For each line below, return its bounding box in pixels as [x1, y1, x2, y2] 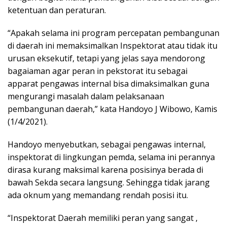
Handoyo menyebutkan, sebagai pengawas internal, [8, 139, 206, 150]
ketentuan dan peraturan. [8, 5, 106, 16]
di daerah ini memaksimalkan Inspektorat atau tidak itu [8, 40, 217, 51]
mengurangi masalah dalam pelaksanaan [8, 91, 164, 102]
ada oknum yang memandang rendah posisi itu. [8, 190, 188, 201]
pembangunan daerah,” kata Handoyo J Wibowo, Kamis [8, 103, 217, 115]
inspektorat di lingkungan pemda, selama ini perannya [8, 152, 215, 163]
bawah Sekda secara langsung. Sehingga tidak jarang [8, 177, 210, 188]
